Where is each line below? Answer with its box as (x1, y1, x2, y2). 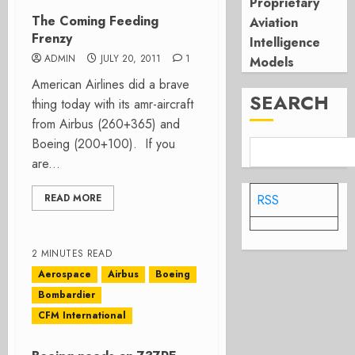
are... (32, 155, 60, 173)
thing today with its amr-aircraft (32, 95, 193, 113)
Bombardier (38, 288, 95, 302)
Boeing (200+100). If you (32, 135, 175, 153)
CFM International (38, 308, 126, 323)
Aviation (250, 13, 299, 32)
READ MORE (44, 191, 101, 205)
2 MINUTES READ (32, 246, 113, 261)
